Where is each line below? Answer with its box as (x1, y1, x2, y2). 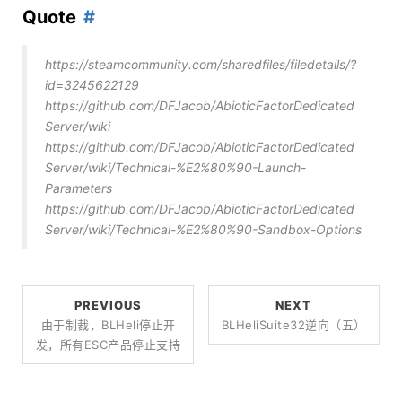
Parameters (45, 179, 112, 196)
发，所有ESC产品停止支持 (35, 336, 181, 352)
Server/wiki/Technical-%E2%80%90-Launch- (45, 159, 306, 175)
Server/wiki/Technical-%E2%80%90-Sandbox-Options (45, 221, 362, 237)
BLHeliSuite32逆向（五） (221, 317, 366, 332)
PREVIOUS (74, 297, 143, 312)
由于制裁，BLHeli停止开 (40, 317, 176, 332)
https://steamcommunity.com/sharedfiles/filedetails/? (45, 56, 356, 72)
